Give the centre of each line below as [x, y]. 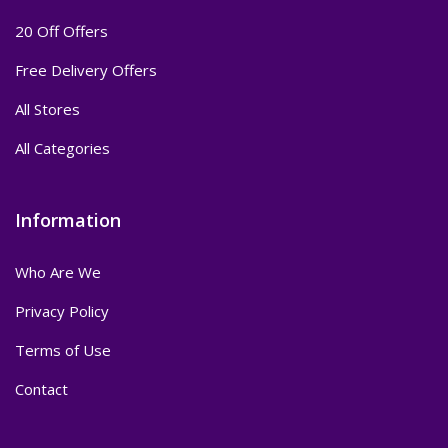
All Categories [62, 148]
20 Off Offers [61, 31]
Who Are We [58, 272]
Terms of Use [63, 350]
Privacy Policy [62, 311]
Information [68, 220]
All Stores [47, 109]
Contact [41, 389]
